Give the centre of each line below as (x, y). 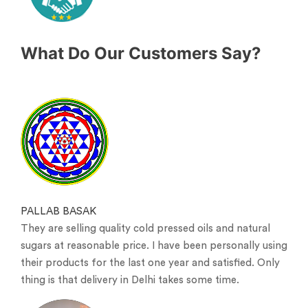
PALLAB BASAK (58, 211)
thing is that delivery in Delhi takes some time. (130, 280)
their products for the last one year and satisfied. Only (150, 263)
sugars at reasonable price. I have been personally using (154, 245)
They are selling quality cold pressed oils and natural (145, 228)
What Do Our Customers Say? (141, 54)
